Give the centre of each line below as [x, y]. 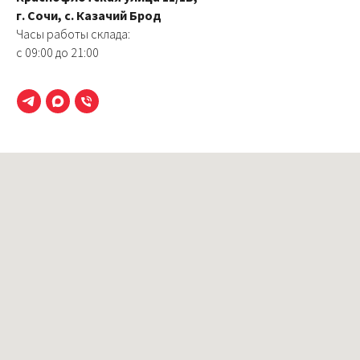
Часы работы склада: [73, 34]
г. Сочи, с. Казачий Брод [89, 15]
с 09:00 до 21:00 [57, 52]
